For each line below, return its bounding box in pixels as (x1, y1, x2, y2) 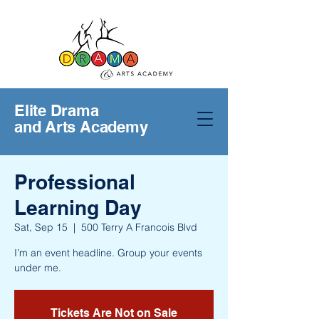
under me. (14, 261, 61, 274)
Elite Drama (14, 101, 99, 120)
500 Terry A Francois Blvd (81, 221, 197, 234)
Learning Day (14, 196, 142, 219)
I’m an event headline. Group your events (14, 246, 202, 259)
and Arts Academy (14, 117, 148, 136)
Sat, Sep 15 (14, 221, 68, 234)
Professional (14, 170, 135, 194)
